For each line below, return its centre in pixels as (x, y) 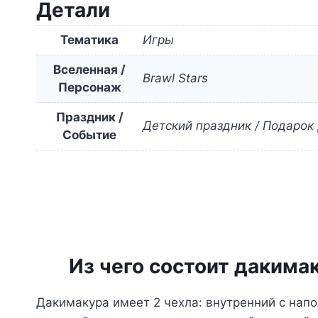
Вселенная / (89, 70)
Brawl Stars (175, 78)
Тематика (89, 40)
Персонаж (89, 88)
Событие (89, 135)
